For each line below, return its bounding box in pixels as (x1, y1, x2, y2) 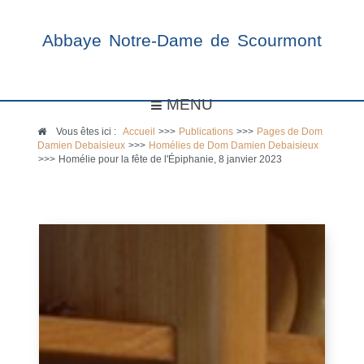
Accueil (123, 127, 156, 136)
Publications (179, 127, 234, 136)
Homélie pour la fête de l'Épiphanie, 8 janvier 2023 (58, 154, 283, 164)
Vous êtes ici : (54, 127, 123, 136)
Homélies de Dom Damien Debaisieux (149, 141, 319, 150)
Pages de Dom (257, 127, 323, 136)
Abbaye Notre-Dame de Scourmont (42, 31, 322, 50)
